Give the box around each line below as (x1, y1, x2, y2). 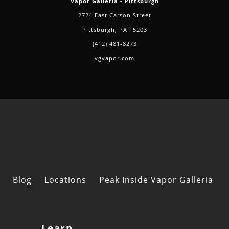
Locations (44, 174, 86, 186)
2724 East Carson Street (78, 11, 151, 19)
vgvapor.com (95, 54, 134, 62)
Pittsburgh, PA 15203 (82, 26, 147, 34)
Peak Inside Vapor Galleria (99, 174, 213, 186)
